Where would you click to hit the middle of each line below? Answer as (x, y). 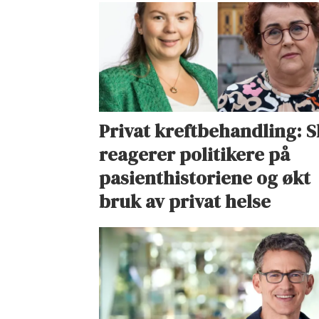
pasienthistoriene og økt (205, 178)
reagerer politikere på (195, 155)
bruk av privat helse (185, 202)
